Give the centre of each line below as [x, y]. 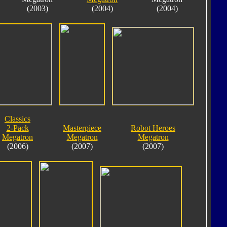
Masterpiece [82, 128]
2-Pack [17, 128]
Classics [17, 119]
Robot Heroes [153, 128]
